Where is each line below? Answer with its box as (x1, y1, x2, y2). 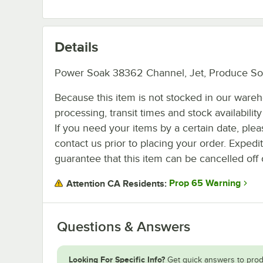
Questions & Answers (57, 218, 190, 234)
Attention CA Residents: (66, 178, 167, 189)
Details (55, 38, 98, 55)
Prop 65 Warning (169, 178, 241, 189)
